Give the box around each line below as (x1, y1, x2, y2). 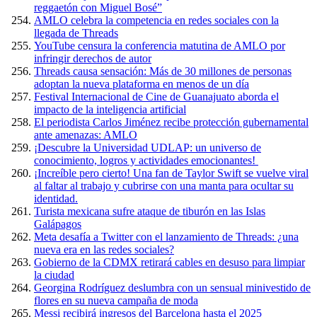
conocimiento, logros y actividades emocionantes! (34, 154, 258, 166)
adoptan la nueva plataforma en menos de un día (34, 78, 249, 90)
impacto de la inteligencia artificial (34, 103, 186, 115)
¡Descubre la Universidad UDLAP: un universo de (34, 142, 261, 154)
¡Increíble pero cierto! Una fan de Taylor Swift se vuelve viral (34, 167, 309, 179)
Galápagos (34, 218, 81, 230)
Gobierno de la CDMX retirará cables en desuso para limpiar (34, 256, 305, 268)
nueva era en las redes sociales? (34, 243, 174, 255)
